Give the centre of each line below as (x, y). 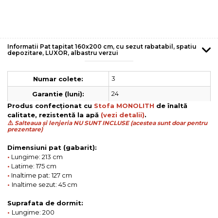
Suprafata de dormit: (45, 203)
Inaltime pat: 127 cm (42, 175)
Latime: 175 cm (33, 166)
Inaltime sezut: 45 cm (45, 184)
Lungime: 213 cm (36, 156)
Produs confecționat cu (51, 105)
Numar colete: (58, 79)
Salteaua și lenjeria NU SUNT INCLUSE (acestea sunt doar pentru (110, 123)
